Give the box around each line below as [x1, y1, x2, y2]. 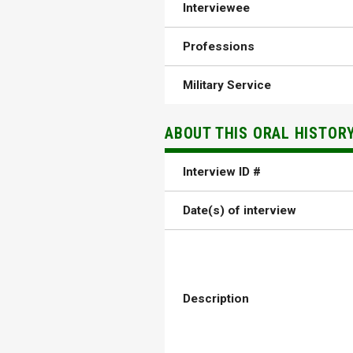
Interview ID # [183, 165, 262, 180]
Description [183, 292, 250, 307]
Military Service [183, 77, 272, 92]
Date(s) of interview [183, 203, 297, 218]
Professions [183, 39, 255, 54]
